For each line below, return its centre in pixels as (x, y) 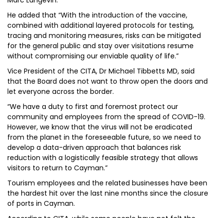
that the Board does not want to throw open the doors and (108, 81)
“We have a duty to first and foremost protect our (93, 107)
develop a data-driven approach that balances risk (94, 147)
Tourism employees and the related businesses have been (107, 183)
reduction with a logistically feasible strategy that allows (103, 158)
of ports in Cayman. (41, 203)
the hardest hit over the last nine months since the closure (108, 193)
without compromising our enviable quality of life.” (93, 56)
